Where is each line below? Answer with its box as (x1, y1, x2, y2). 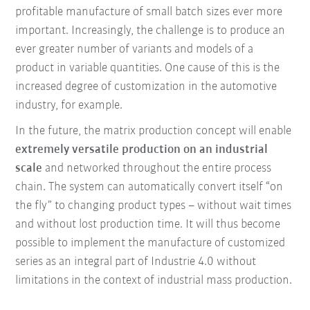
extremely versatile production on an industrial (15, 143, 268, 156)
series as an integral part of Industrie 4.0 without (15, 255, 257, 268)
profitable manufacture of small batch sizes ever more (15, 5, 283, 19)
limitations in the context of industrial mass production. (15, 273, 293, 287)
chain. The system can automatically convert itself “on (15, 180, 284, 194)
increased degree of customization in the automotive (15, 80, 277, 93)
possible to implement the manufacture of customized (15, 236, 286, 250)
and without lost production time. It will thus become (15, 217, 281, 231)
